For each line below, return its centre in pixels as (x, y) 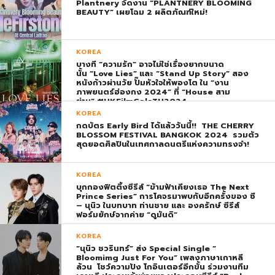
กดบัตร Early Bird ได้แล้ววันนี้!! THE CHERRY (165, 126)
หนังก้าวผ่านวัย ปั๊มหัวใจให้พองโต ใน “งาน (153, 83)
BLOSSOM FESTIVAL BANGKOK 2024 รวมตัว (168, 135)
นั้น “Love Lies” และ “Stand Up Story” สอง (163, 74)
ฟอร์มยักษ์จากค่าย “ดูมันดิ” (127, 215)
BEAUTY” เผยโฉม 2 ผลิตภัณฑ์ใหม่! (142, 12)
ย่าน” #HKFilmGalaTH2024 (132, 101)
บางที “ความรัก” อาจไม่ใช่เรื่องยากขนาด (150, 64)
